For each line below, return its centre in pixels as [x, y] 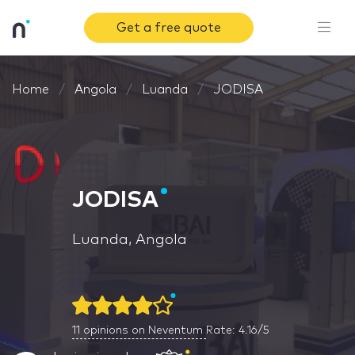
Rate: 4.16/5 [238, 330]
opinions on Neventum [143, 330]
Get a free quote [169, 28]
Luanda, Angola [130, 240]
